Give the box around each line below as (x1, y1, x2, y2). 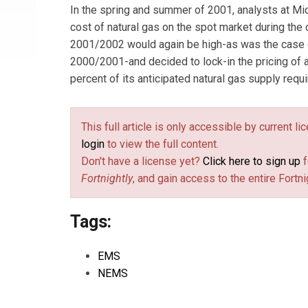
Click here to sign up (203, 154, 300, 168)
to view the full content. (104, 137, 219, 151)
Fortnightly (81, 171, 133, 185)
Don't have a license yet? (81, 154, 203, 168)
